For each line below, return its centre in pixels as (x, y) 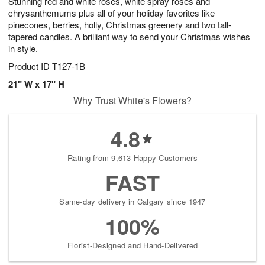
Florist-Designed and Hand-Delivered (132, 245)
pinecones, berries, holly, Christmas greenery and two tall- (120, 24)
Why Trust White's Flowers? (132, 100)
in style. (23, 48)
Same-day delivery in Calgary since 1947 (132, 201)
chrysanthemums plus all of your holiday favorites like (112, 12)
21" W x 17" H (36, 84)
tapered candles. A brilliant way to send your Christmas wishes (129, 36)
